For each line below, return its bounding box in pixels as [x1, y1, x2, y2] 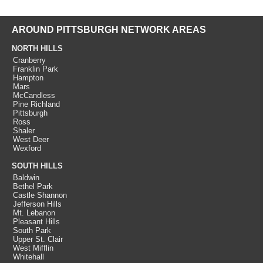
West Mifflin [13, 243, 53, 252]
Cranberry [13, 55, 46, 65]
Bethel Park [13, 181, 53, 191]
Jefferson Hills [13, 199, 62, 208]
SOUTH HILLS [12, 161, 63, 170]
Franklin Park [13, 64, 58, 73]
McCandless [13, 90, 55, 100]
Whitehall [13, 252, 44, 261]
